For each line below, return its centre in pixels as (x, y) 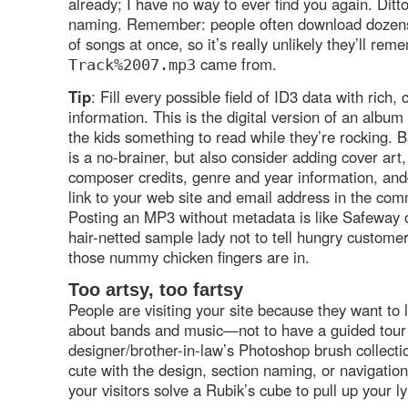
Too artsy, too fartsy (156, 289)
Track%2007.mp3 (132, 64)
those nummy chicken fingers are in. (189, 257)
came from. (243, 63)
